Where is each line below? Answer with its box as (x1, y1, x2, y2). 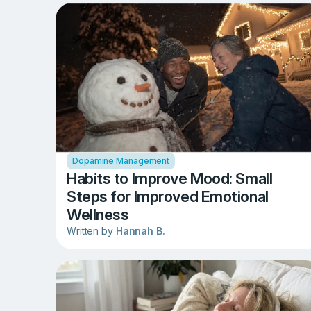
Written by (67, 225, 116, 237)
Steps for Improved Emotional (67, 187, 269, 206)
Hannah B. (115, 225, 165, 237)
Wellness (67, 205, 129, 224)
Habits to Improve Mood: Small (67, 169, 273, 188)
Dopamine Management (72, 155, 170, 167)
